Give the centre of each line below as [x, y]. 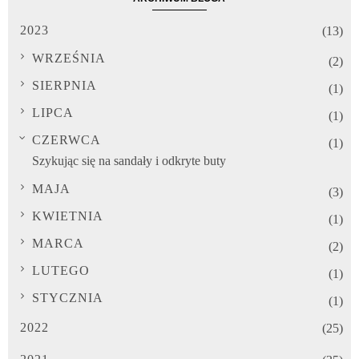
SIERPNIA [65, 85]
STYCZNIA [68, 297]
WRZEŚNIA [69, 58]
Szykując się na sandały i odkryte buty [129, 160]
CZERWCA [67, 139]
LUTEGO [61, 270]
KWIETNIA [68, 216]
